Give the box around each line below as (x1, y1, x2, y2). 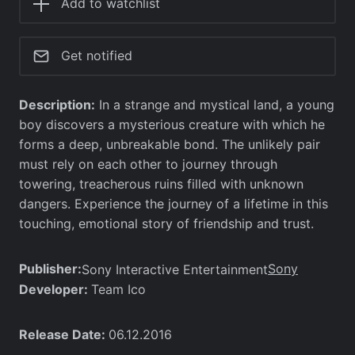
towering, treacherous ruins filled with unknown (19, 175, 303, 192)
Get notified (61, 48, 132, 64)
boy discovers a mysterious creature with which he (19, 116, 325, 132)
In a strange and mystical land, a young (95, 96, 334, 113)
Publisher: (19, 261, 82, 277)
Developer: (19, 281, 91, 297)
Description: (19, 96, 95, 113)
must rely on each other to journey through (19, 155, 277, 172)
